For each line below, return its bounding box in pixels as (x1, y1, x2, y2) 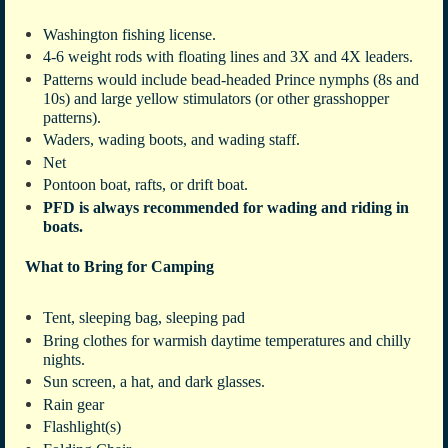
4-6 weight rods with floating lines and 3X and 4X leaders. (43, 48, 413, 66)
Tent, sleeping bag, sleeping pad (43, 309, 245, 327)
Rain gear (43, 395, 104, 413)
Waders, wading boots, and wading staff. (43, 131, 300, 149)
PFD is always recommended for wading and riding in (43, 198, 409, 216)
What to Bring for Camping (25, 257, 214, 275)
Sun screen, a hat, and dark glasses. (43, 373, 269, 391)
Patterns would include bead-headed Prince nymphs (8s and (43, 70, 419, 88)
